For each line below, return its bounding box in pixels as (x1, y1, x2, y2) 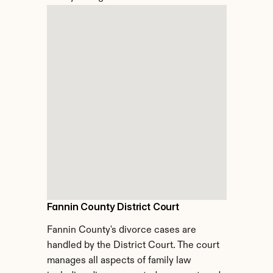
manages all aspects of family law (46, 256, 191, 266)
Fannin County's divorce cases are (46, 225, 196, 235)
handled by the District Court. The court (46, 241, 219, 250)
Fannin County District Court (46, 200, 180, 213)
